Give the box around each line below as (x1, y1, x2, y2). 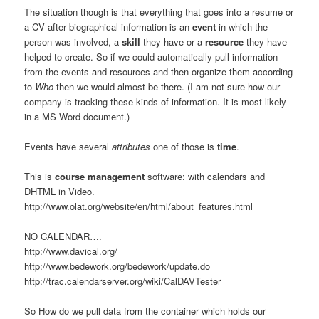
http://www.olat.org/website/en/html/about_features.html (24, 199, 253, 214)
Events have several (24, 140, 113, 154)
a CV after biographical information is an (24, 19, 193, 33)
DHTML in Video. (24, 184, 95, 199)
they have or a (140, 34, 206, 48)
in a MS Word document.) (24, 109, 130, 123)
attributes (112, 140, 151, 154)
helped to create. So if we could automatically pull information (24, 49, 278, 63)
